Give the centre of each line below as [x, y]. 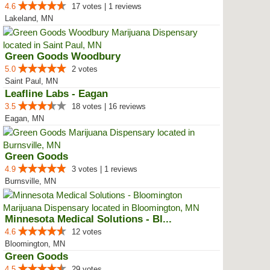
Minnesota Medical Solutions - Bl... [88, 219]
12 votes [87, 232]
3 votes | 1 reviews [105, 169]
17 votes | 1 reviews [107, 6]
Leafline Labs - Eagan [56, 94]
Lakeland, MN [29, 18]
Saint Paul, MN [31, 81]
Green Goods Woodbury [63, 56]
